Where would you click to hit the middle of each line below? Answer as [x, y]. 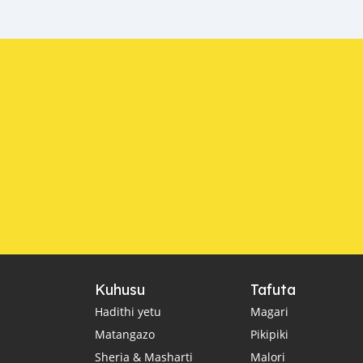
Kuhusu [120, 289]
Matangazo [125, 334]
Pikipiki [270, 334]
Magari [270, 311]
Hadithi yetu [128, 311]
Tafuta [273, 289]
